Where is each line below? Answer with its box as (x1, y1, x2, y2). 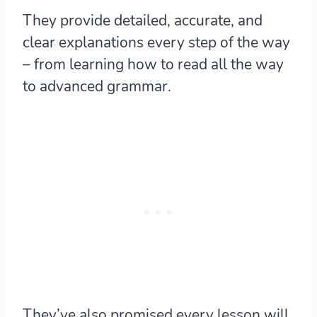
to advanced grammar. (23, 76, 171, 97)
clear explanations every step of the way (23, 33, 290, 53)
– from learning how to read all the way (23, 54, 284, 75)
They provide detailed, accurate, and (23, 11, 263, 31)
